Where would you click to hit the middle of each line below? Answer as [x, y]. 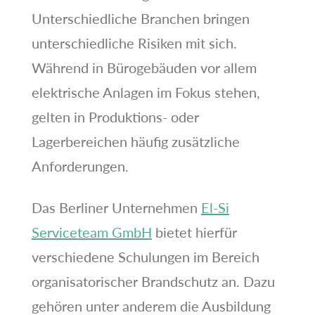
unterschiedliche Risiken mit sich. [134, 43]
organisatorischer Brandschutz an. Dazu [153, 281]
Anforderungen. [80, 166]
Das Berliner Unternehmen [116, 207]
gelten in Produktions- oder [115, 116]
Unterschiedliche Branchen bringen [140, 18]
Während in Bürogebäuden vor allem [144, 67]
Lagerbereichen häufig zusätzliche [135, 141]
